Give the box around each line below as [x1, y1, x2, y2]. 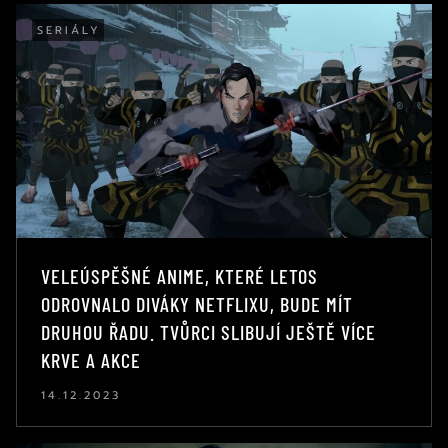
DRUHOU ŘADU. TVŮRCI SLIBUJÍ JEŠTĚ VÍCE [41, 319, 376, 344]
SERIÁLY [37, 21, 101, 39]
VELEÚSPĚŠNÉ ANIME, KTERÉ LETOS [41, 263, 318, 288]
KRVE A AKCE [41, 347, 141, 372]
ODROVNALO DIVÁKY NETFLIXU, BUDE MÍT [41, 291, 353, 316]
